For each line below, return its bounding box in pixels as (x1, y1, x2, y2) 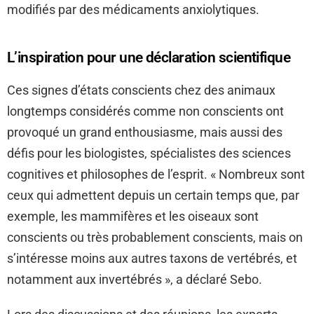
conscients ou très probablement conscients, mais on (7, 230, 303, 245)
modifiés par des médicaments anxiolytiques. (7, 2, 259, 18)
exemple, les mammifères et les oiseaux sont (7, 209, 259, 224)
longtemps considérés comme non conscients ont (7, 104, 284, 119)
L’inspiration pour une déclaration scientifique (7, 49, 291, 67)
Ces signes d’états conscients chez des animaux (7, 83, 275, 98)
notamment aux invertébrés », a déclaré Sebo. (7, 272, 262, 287)
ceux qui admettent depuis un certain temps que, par (7, 188, 299, 203)
